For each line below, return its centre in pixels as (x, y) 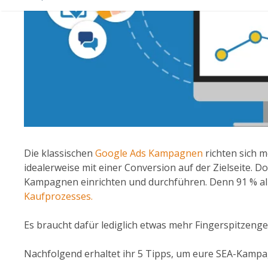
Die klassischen (60, 154)
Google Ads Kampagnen (149, 154)
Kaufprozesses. (58, 197)
